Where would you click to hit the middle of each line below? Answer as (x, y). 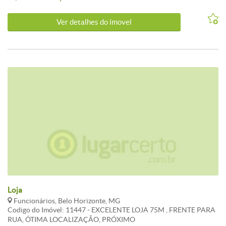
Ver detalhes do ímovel (94, 22)
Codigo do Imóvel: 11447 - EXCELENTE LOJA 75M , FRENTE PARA (111, 210)
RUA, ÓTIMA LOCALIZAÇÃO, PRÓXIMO (71, 219)
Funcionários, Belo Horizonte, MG (66, 201)
